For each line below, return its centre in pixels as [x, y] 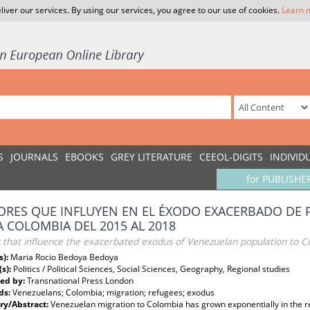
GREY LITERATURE [152, 157]
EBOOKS [84, 157]
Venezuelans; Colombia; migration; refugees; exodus [113, 292]
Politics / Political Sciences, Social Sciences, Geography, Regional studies [152, 269]
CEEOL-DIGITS [231, 157]
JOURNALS [34, 157]
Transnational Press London [80, 281]
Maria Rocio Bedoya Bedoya [64, 257]
